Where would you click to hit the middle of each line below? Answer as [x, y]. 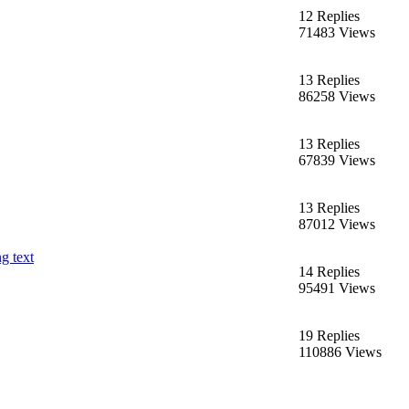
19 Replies [329, 335]
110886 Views [340, 351]
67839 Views [337, 160]
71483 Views [337, 32]
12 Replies [329, 16]
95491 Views [337, 288]
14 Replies [329, 271]
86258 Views [337, 96]
